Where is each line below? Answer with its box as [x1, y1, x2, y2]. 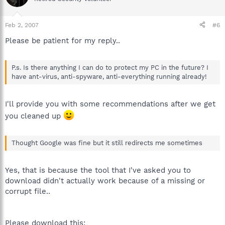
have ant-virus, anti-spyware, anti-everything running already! [12, 73, 207, 80]
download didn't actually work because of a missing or [5, 176, 205, 185]
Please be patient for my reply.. [5, 36, 120, 45]
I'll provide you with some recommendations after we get [5, 99, 215, 108]
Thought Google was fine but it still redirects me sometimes [12, 139, 202, 147]
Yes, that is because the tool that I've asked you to [5, 165, 191, 175]
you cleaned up [5, 111, 63, 121]
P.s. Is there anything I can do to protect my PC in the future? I [12, 64, 208, 71]
